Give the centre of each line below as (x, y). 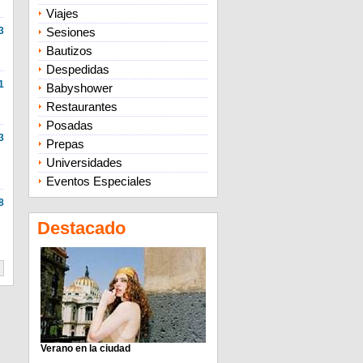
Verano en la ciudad (85, 348)
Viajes (62, 13)
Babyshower (79, 88)
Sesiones (70, 32)
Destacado (81, 228)
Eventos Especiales (98, 181)
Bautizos (69, 51)
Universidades (84, 162)
